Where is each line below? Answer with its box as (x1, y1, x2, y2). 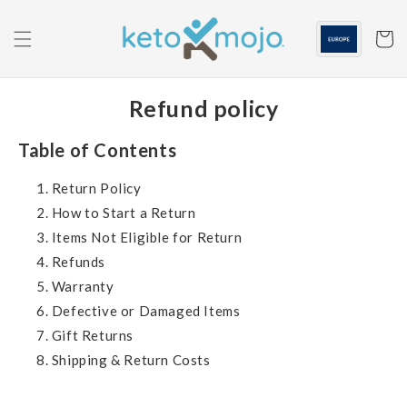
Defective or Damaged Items (51, 303, 241, 320)
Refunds (51, 253, 106, 271)
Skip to (26, 5, 74, 22)
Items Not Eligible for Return (51, 229, 243, 246)
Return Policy (51, 180, 142, 197)
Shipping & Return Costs (51, 352, 211, 369)
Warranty (51, 278, 114, 295)
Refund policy (128, 94, 279, 122)
